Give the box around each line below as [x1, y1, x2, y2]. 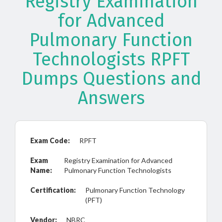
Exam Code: [30, 136, 70, 145]
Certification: [30, 186, 76, 194]
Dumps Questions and [21, 68, 201, 90]
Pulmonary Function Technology [85, 186, 185, 194]
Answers [77, 87, 145, 109]
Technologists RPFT [32, 49, 190, 70]
